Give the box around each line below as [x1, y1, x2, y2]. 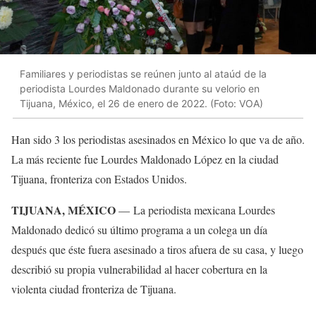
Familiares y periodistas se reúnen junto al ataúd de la [20, 67, 267, 80]
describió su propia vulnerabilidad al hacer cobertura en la [11, 262, 267, 277]
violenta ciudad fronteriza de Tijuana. [11, 281, 176, 297]
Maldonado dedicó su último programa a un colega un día [11, 222, 267, 238]
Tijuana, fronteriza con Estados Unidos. [11, 171, 187, 187]
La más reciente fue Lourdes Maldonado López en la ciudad [11, 152, 279, 167]
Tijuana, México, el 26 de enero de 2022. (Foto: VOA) [20, 97, 263, 109]
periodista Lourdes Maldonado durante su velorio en [20, 82, 260, 95]
